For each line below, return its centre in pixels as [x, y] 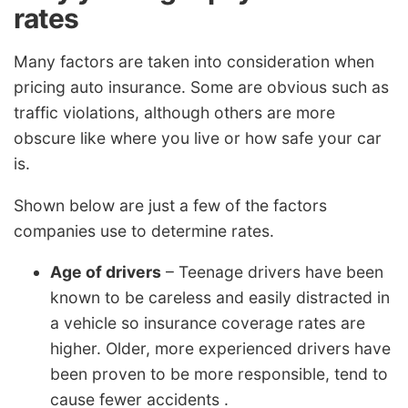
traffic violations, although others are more [174, 113]
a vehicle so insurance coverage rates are [208, 323]
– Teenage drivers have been [272, 272]
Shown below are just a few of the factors [170, 205]
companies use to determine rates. [144, 230]
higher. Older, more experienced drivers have [220, 349]
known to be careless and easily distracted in [220, 298]
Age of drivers [106, 272]
